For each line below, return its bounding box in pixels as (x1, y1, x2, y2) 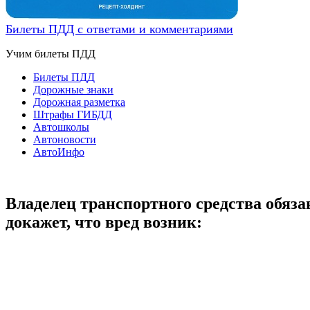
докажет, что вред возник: (6, 212, 202, 231)
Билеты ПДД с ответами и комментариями (6, 22, 233, 36)
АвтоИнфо (33, 146, 84, 158)
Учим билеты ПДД (6, 48, 95, 60)
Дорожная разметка (33, 96, 125, 108)
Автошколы (33, 121, 89, 133)
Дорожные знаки (33, 84, 113, 95)
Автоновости (33, 134, 96, 145)
